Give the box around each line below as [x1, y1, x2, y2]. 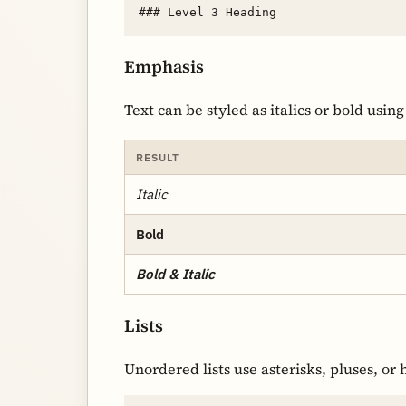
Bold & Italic [136, 264, 215, 283]
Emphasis [124, 55, 204, 79]
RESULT [136, 150, 179, 164]
